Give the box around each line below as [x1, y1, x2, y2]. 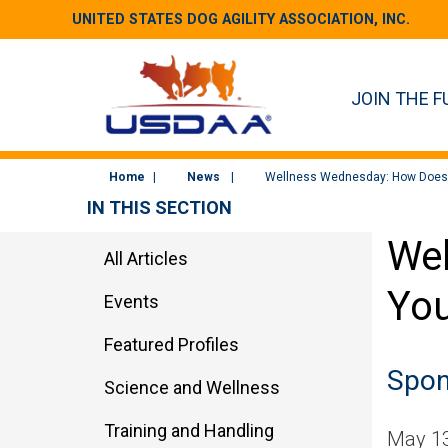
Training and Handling [104, 419, 274, 441]
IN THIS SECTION [87, 196, 232, 218]
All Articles [104, 247, 188, 269]
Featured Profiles [104, 333, 239, 355]
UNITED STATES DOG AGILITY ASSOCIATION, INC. [72, 11, 410, 28]
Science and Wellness [104, 376, 280, 398]
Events [104, 290, 159, 312]
